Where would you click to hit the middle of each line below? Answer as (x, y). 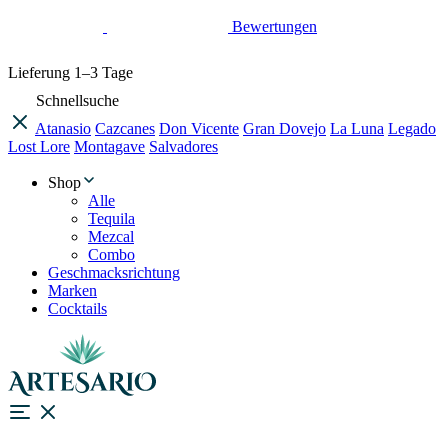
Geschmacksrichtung (114, 272)
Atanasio (63, 128)
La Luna (357, 128)
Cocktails (77, 308)
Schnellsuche (77, 100)
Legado (412, 128)
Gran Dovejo (284, 128)
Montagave (109, 146)
